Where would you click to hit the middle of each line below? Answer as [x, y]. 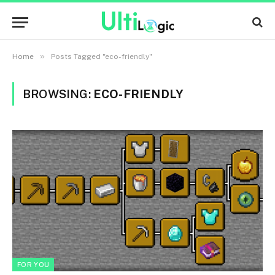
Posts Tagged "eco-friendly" [102, 56]
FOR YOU [33, 264]
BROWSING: [58, 94]
